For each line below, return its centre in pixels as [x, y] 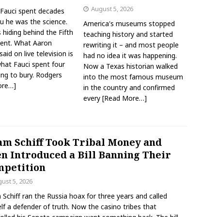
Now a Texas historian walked [131, 66]
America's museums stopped [129, 24]
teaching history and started [128, 34]
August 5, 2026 [112, 9]
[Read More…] [125, 98]
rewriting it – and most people [131, 45]
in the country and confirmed [129, 88]
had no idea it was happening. [130, 56]
